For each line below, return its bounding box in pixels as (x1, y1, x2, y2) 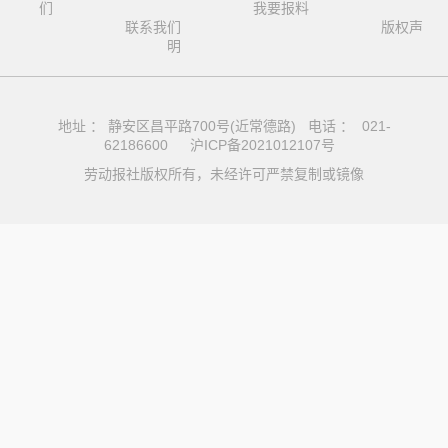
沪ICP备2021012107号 (189, 137, 335, 154)
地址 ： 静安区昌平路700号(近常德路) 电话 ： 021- (57, 118, 391, 135)
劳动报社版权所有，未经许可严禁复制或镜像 (84, 166, 364, 183)
